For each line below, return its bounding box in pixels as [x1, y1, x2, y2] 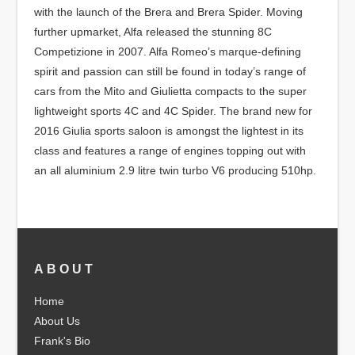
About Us [33, 314, 80, 327]
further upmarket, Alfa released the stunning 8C [33, 25, 272, 38]
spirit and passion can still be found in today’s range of [33, 65, 306, 78]
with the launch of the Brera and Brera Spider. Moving [33, 6, 303, 18]
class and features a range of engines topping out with [33, 144, 306, 157]
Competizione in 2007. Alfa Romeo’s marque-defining [33, 45, 301, 58]
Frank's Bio [33, 334, 90, 347]
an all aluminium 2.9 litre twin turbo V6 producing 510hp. [33, 164, 316, 177]
